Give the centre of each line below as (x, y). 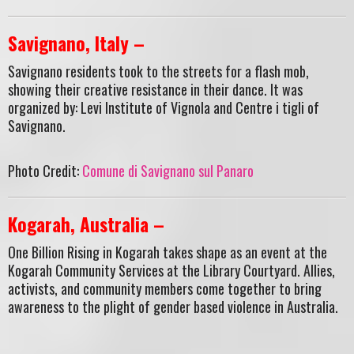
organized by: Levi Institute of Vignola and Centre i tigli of (164, 108)
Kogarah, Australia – (86, 224)
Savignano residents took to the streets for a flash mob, (158, 72)
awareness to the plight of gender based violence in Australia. (173, 307)
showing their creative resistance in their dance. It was (155, 90)
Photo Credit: (45, 170)
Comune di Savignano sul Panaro (168, 170)
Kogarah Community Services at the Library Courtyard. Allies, (171, 271)
